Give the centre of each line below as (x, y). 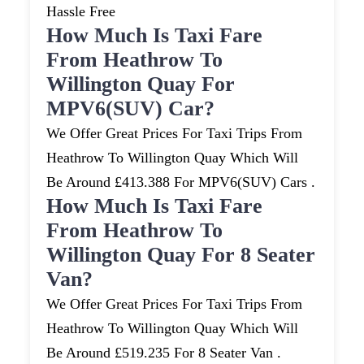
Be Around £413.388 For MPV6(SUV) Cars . (181, 182)
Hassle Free (81, 12)
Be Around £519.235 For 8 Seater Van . (164, 353)
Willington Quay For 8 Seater (181, 255)
